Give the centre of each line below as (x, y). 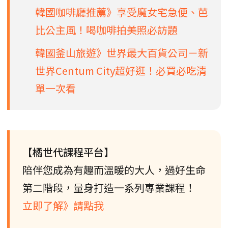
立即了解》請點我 (63, 205)
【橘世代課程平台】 (68, 152)
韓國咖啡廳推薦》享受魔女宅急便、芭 (122, 12)
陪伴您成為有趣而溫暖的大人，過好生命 (114, 169)
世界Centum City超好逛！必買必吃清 (121, 70)
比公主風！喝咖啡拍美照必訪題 (106, 30)
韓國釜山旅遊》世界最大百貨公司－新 (122, 52)
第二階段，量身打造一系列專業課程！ (109, 187)
